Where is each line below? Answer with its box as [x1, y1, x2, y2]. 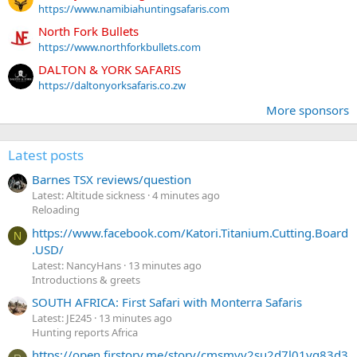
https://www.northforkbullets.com [38, 39, 201, 54]
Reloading [32, 202, 80, 218]
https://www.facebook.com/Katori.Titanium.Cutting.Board [32, 224, 348, 241]
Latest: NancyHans [32, 257, 121, 273]
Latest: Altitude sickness [32, 188, 145, 203]
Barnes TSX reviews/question [32, 171, 191, 188]
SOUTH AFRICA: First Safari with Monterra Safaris [32, 294, 302, 311]
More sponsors [266, 102, 349, 119]
